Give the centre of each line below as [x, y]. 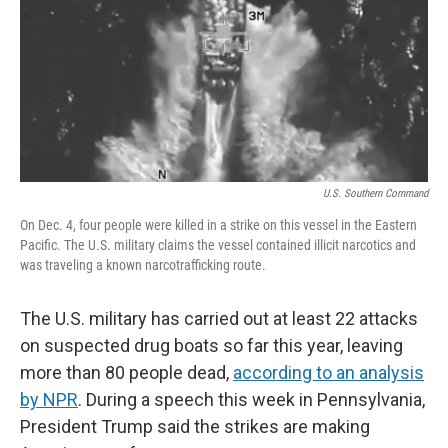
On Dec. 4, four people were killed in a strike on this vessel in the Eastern [218, 225]
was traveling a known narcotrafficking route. [143, 265]
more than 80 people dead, [126, 372]
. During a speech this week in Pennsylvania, [251, 399]
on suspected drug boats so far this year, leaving [211, 345]
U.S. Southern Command [375, 193]
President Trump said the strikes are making [195, 426]
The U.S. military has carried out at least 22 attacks [219, 318]
